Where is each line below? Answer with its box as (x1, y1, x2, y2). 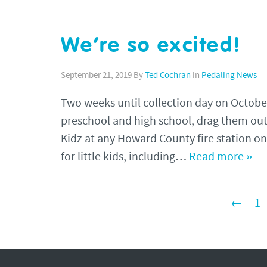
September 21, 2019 (61, 71, 132, 80)
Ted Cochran (145, 71, 191, 80)
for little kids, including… (61, 151, 189, 163)
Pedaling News (201, 71, 257, 80)
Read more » (189, 151, 253, 163)
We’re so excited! (61, 35, 242, 57)
